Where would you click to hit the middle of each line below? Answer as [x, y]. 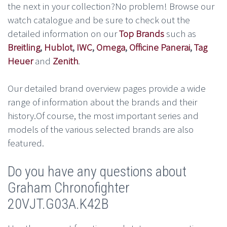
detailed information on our [63, 34]
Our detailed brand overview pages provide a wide [107, 88]
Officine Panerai [160, 47]
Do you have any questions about [97, 172]
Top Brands [142, 34]
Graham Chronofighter [69, 188]
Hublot [58, 47]
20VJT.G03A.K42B [58, 204]
